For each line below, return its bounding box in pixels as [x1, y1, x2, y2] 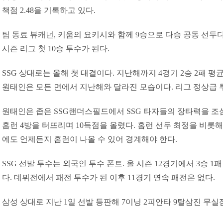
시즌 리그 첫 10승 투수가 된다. [2, 44, 110, 53]
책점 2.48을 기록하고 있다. [2, 6, 96, 14]
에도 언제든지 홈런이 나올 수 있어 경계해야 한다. [2, 135, 177, 143]
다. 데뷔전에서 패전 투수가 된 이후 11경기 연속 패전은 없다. [2, 173, 215, 182]
